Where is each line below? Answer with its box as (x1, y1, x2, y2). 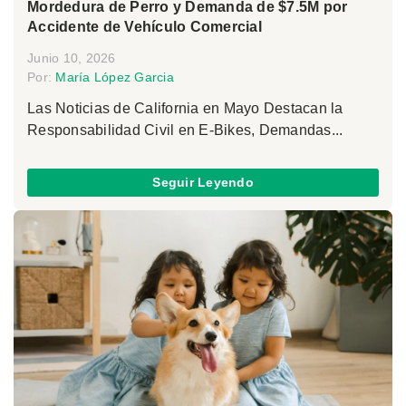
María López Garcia (55, 69, 174, 84)
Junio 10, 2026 (27, 50, 116, 65)
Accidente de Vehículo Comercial (27, 18, 262, 34)
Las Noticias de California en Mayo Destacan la (27, 100, 343, 116)
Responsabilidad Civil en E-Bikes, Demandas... (27, 121, 343, 138)
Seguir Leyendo (152, 175, 254, 190)
